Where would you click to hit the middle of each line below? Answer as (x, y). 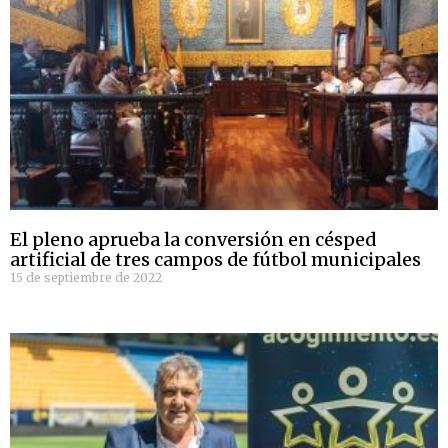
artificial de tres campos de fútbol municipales (215, 260)
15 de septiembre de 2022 (86, 278)
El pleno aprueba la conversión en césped (193, 240)
